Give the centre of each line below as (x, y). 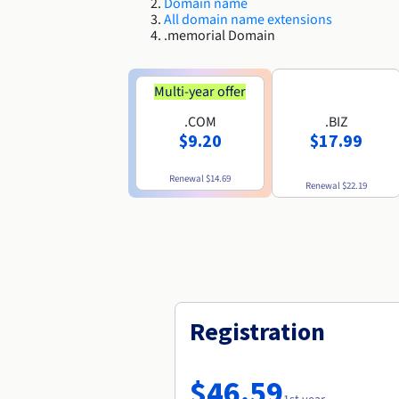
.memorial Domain (220, 35)
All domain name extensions (248, 19)
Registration (257, 331)
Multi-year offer (200, 91)
